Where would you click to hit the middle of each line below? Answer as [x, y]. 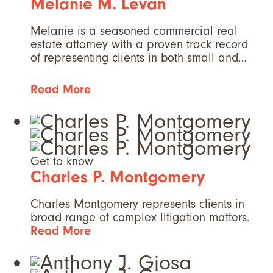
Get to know [62, 161]
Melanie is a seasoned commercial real [134, 31]
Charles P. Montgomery [118, 177]
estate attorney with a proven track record [139, 44]
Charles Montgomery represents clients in [137, 204]
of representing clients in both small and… [139, 58]
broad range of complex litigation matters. [140, 218]
